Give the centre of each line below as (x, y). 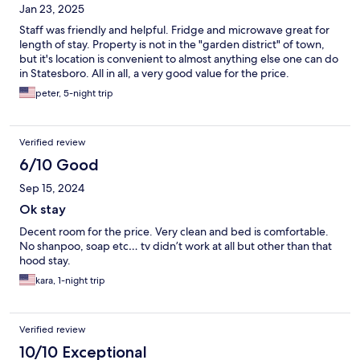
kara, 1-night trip (70, 281)
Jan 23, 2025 (52, 9)
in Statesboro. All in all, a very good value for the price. (154, 74)
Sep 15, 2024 (52, 188)
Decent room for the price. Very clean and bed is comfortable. (174, 232)
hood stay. (45, 261)
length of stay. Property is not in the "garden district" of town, (172, 45)
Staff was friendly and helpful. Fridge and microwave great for (174, 30)
